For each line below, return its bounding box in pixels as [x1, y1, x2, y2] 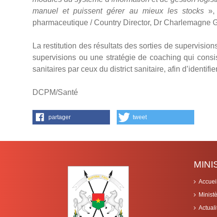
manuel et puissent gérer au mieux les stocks [32, 7, 204, 15]
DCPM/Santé [32, 88, 78, 97]
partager [48, 114, 71, 121]
